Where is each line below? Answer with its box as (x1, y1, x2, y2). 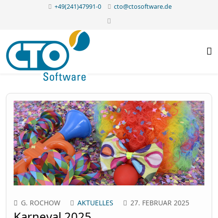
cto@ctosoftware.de (113, 2, 172, 11)
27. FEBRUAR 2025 (130, 198, 189, 207)
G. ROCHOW (21, 198, 60, 207)
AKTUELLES (77, 198, 113, 207)
